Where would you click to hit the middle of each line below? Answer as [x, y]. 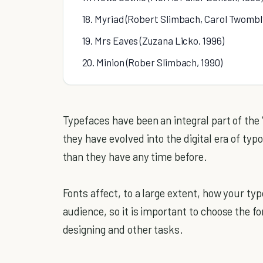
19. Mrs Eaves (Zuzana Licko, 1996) [153, 41]
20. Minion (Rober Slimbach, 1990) [152, 63]
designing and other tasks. [123, 230]
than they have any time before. [135, 157]
